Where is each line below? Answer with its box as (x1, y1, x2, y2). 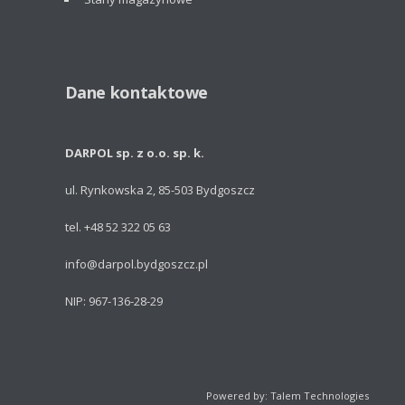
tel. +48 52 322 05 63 (64, 219, 171, 236)
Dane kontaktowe (64, 81, 209, 104)
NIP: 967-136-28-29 (64, 293, 163, 310)
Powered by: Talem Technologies (205, 389, 369, 403)
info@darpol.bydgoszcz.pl (64, 256, 208, 273)
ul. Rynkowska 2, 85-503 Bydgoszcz (64, 182, 255, 199)
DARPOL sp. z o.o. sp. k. (64, 145, 204, 162)
